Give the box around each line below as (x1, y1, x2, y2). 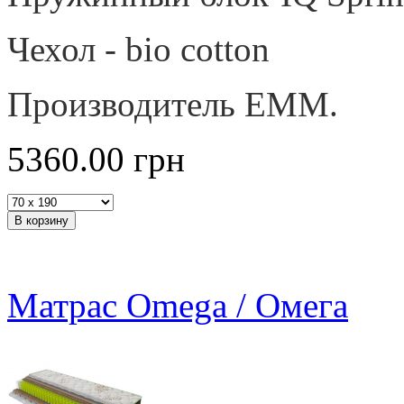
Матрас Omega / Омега (7, 285, 348, 325)
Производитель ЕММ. (7, 84, 347, 124)
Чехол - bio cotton (7, 29, 270, 69)
